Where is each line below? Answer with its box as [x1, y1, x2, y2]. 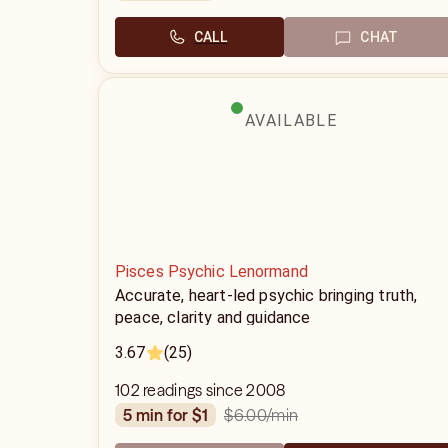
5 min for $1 [132, 405, 209, 425]
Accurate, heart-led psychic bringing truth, [115, 286, 418, 305]
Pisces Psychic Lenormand [115, 262, 308, 281]
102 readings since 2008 [115, 380, 286, 400]
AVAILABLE [245, 111, 337, 130]
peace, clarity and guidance [115, 308, 311, 327]
